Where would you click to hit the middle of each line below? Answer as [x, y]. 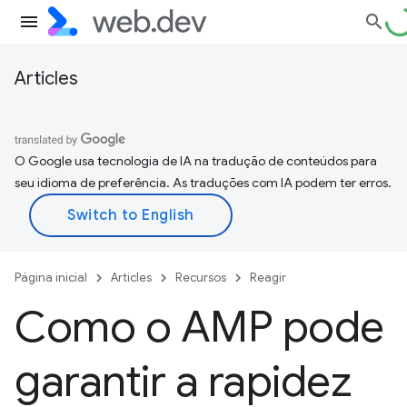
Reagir [268, 278]
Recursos [201, 278]
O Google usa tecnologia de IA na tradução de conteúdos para [196, 161]
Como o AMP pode [199, 327]
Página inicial [51, 278]
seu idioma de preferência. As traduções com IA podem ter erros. [203, 183]
